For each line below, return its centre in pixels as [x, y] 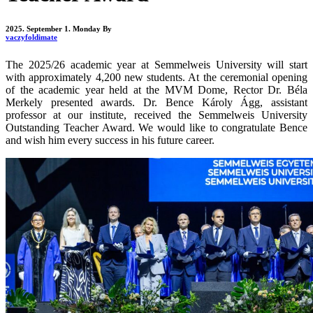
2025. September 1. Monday [53, 28]
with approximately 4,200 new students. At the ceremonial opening [156, 77]
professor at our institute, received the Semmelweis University [156, 115]
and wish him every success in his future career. [110, 140]
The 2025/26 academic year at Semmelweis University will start [156, 64]
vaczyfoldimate [31, 37]
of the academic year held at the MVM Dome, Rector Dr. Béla [156, 89]
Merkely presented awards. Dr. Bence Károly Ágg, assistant [156, 102]
